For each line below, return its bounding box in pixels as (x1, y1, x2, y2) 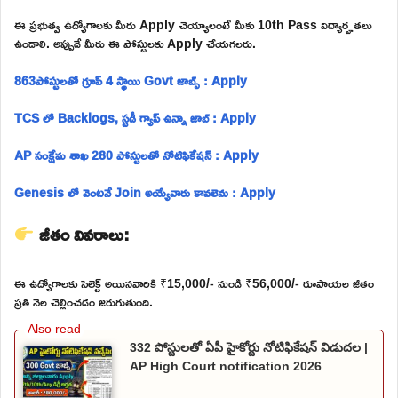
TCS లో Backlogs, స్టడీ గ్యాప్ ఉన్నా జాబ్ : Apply (14, 105, 256, 130)
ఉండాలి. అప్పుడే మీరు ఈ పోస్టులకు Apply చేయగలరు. (14, 30, 256, 55)
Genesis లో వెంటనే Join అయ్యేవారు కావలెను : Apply (14, 179, 275, 204)
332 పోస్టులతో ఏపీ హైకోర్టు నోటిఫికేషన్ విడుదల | (130, 339, 368, 354)
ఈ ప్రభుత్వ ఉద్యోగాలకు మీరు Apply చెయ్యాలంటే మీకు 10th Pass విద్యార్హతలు (14, 12, 372, 36)
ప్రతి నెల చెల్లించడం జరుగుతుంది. (14, 289, 153, 314)
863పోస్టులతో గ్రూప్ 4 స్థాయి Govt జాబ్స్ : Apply (14, 68, 247, 92)
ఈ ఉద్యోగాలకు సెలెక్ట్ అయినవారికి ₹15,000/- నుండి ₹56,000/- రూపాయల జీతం (14, 270, 374, 295)
